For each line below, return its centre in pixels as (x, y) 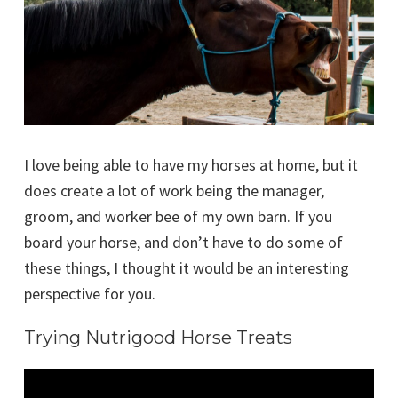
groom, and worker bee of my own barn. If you (178, 217)
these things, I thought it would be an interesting (187, 268)
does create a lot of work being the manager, (174, 191)
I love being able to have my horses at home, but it (191, 165)
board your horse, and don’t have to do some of (183, 243)
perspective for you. (90, 294)
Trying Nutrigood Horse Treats (158, 338)
